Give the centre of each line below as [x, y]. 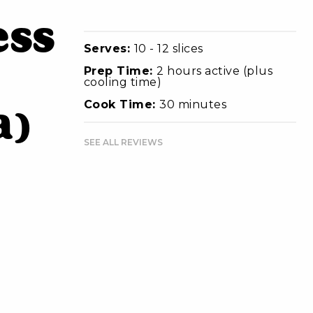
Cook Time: [122, 104]
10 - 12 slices [168, 48]
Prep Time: [120, 71]
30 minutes [193, 104]
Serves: [109, 48]
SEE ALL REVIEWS [123, 142]
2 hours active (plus [215, 71]
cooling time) [123, 82]
